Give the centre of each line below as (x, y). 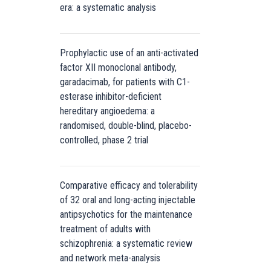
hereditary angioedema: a (107, 111)
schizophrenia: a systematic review (126, 243)
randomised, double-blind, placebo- (126, 126)
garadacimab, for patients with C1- (125, 82)
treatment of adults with (105, 229)
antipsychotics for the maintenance (126, 214)
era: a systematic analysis (108, 8)
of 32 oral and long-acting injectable (127, 200)
